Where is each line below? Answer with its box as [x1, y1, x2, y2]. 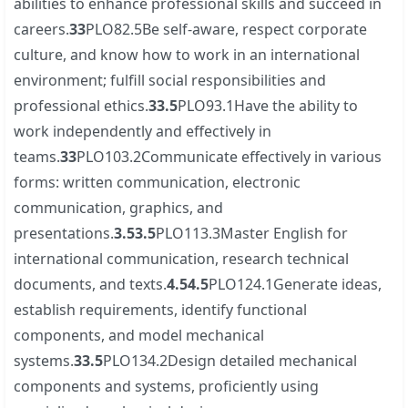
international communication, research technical [14, 248, 350, 269]
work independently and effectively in [14, 120, 272, 141]
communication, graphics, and [14, 197, 224, 218]
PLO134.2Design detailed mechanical [103, 350, 358, 371]
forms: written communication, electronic [14, 171, 301, 192]
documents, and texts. [14, 273, 168, 294]
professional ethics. [14, 95, 149, 116]
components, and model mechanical [14, 324, 265, 345]
